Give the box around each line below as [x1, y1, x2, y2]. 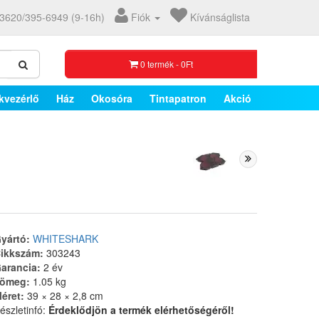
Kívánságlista [190, 10, 250, 24]
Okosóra [91, 90, 132, 105]
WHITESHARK [33, 231, 98, 246]
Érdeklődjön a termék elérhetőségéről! [48, 303, 234, 317]
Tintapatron [150, 90, 206, 105]
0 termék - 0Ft [140, 58, 193, 70]
